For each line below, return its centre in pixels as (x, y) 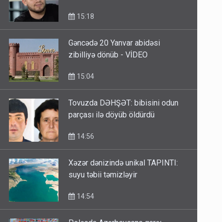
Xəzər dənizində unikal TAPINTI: (123, 163)
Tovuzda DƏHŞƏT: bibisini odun (124, 103)
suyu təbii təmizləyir (103, 175)
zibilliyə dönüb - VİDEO (108, 55)
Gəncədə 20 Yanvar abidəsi (114, 43)
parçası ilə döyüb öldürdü (112, 115)
